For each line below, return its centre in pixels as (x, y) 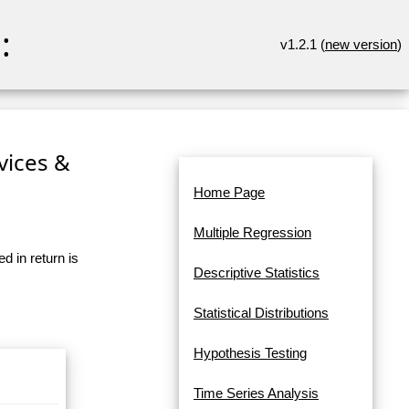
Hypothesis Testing (250, 353)
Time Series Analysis (256, 393)
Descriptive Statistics (257, 273)
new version (361, 44)
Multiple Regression (252, 233)
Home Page (229, 193)
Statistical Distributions (261, 313)
